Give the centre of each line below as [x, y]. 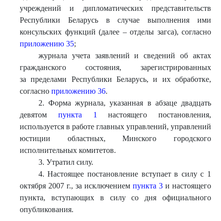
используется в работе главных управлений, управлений [115, 127]
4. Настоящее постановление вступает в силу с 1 [125, 174]
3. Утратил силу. [66, 162]
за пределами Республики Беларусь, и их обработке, [115, 79]
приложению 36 [78, 91]
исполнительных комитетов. [68, 150]
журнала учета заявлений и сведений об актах [125, 55]
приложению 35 [47, 44]
